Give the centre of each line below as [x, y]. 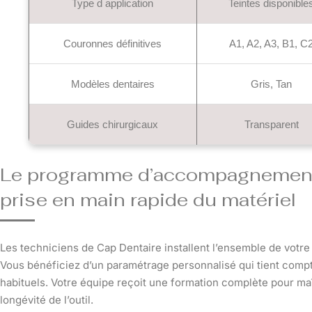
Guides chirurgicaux [113, 124]
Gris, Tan [272, 84]
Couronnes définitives [113, 43]
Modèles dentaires [112, 84]
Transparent [271, 124]
